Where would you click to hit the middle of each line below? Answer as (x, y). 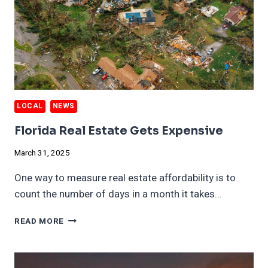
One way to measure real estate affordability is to (125, 178)
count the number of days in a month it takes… (118, 194)
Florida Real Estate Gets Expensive (119, 131)
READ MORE (39, 222)
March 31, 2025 (42, 153)
